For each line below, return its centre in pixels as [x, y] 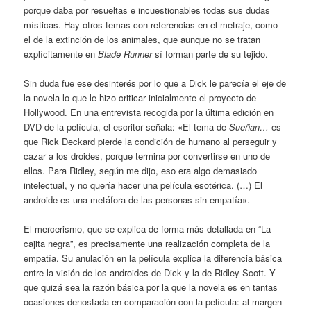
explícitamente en [61, 53]
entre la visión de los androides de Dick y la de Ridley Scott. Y [150, 273]
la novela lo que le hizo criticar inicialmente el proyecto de [140, 98]
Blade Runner [125, 53]
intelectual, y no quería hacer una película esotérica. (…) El [143, 185]
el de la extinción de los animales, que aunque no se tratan [142, 39]
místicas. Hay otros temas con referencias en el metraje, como [151, 24]
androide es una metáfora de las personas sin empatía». [137, 200]
